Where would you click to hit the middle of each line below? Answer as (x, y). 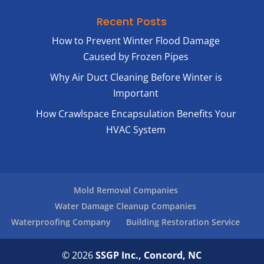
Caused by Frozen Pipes (136, 57)
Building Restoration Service (183, 222)
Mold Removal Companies (126, 190)
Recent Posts (132, 22)
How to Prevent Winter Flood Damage (136, 41)
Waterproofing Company (61, 222)
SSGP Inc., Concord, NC (149, 255)
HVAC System (136, 130)
